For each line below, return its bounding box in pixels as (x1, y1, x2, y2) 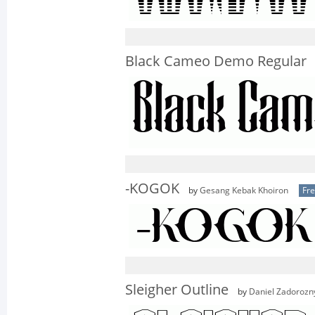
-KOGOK (125, 180, 179, 197)
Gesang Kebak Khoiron (200, 186, 288, 195)
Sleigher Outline (125, 281, 229, 298)
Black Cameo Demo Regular (125, 53, 307, 70)
